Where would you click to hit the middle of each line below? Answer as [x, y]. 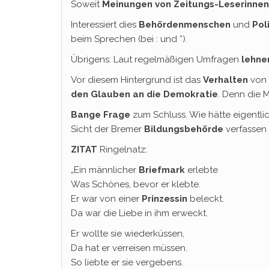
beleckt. [206, 199]
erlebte [201, 170]
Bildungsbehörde [184, 129]
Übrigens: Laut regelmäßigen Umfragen [155, 59]
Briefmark [162, 170]
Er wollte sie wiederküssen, [128, 234]
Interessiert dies [105, 25]
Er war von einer [106, 199]
